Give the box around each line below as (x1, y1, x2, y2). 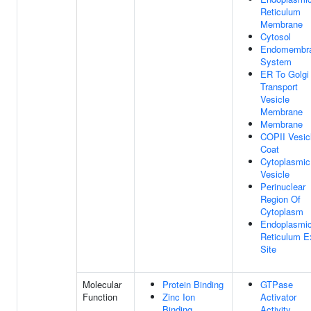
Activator (260, 290, 296, 303)
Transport (260, 80, 298, 93)
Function (83, 290, 117, 303)
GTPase (260, 278, 293, 291)
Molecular (83, 278, 121, 291)
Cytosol (260, 30, 291, 43)
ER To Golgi (260, 67, 309, 81)
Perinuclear (260, 180, 305, 193)
